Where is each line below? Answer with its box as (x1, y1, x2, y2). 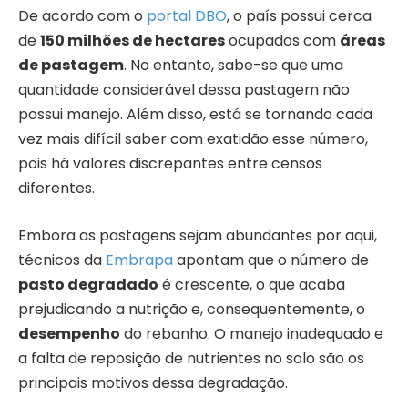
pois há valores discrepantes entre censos (18, 152, 322, 174)
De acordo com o (18, 5, 147, 26)
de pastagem (18, 54, 124, 76)
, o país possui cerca (227, 5, 372, 26)
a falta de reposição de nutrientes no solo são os (18, 347, 364, 369)
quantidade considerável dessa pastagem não (18, 78, 350, 100)
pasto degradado (18, 273, 158, 295)
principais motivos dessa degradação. (18, 372, 288, 393)
